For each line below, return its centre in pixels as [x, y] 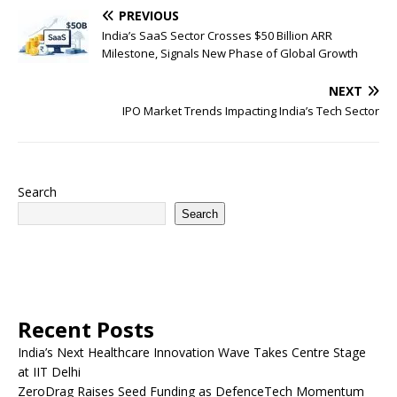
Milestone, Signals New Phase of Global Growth [230, 54]
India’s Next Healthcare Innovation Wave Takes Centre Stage [192, 353]
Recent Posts [86, 330]
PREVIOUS [149, 16]
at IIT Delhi [49, 372]
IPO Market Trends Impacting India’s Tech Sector [251, 111]
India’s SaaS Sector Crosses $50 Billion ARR [217, 36]
